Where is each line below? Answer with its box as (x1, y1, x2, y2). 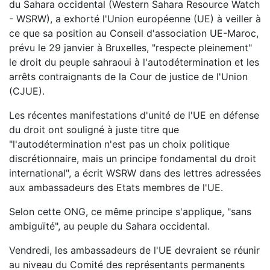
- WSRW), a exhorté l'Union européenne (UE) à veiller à (9, 13, 261, 25)
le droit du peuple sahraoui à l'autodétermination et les (9, 56, 259, 68)
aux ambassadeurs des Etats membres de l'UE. (9, 181, 223, 193)
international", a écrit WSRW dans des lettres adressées (9, 167, 261, 179)
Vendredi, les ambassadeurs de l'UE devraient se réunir (9, 244, 260, 256)
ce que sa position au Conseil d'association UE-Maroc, (9, 27, 259, 39)
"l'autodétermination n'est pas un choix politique (9, 138, 230, 150)
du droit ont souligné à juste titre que (9, 124, 179, 136)
